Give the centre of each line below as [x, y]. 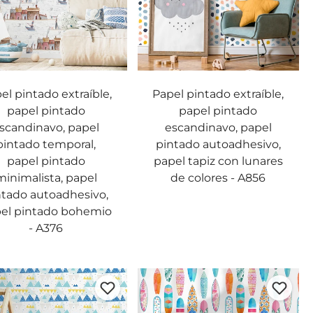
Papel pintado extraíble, [218, 94]
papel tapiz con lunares [218, 161]
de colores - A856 [218, 178]
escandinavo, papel [218, 128]
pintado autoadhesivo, [218, 144]
